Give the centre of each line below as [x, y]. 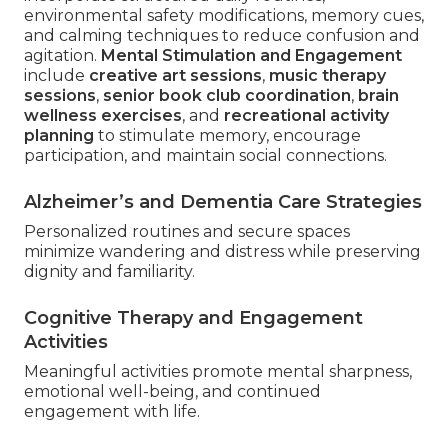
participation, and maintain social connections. [205, 155]
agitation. [62, 55]
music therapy [327, 75]
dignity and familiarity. [109, 271]
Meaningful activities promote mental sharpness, [218, 371]
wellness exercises [103, 115]
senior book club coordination [227, 95]
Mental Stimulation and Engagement [251, 55]
